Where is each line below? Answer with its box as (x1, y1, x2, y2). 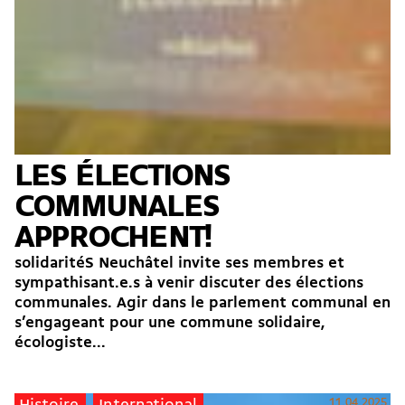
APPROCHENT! (14, 221, 212, 255)
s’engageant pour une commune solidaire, (14, 315, 325, 331)
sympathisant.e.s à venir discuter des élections (14, 275, 363, 291)
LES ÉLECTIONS (14, 160, 231, 193)
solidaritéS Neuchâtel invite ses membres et (14, 255, 344, 271)
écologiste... (14, 334, 106, 351)
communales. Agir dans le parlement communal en (14, 295, 391, 311)
